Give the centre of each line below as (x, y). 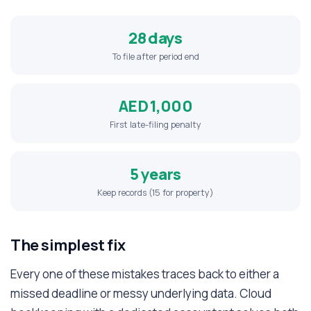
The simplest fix (68, 245)
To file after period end (155, 57)
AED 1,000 (155, 106)
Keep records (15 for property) (155, 193)
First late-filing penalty (155, 125)
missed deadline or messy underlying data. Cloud (141, 293)
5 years (155, 174)
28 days (155, 38)
